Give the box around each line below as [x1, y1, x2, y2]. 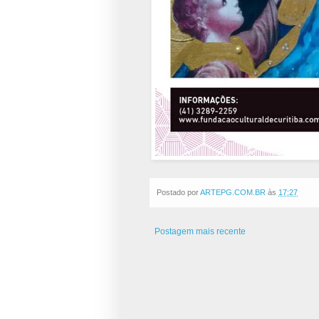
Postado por [157, 187, 200, 197]
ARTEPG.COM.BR [200, 187, 266, 197]
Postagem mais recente [155, 226, 246, 236]
